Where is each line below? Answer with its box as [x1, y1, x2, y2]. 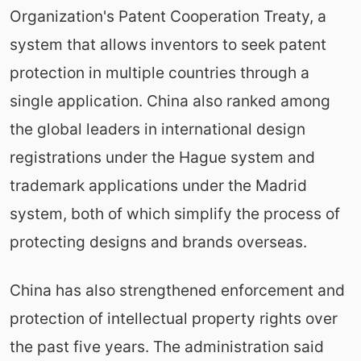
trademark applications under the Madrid [9, 175, 307, 195]
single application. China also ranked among [9, 90, 330, 110]
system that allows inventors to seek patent [9, 34, 326, 54]
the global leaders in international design [9, 118, 305, 139]
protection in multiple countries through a [9, 62, 309, 82]
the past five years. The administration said [9, 336, 324, 356]
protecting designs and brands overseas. [9, 231, 307, 251]
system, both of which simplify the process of [9, 203, 340, 223]
